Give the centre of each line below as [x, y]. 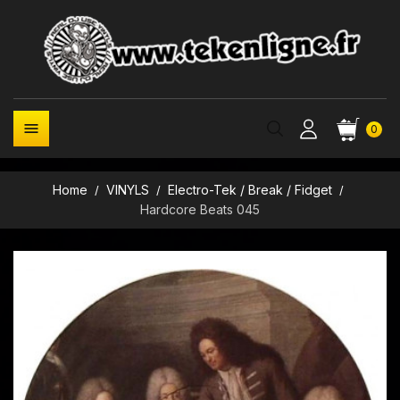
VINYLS [127, 190]
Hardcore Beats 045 [200, 209]
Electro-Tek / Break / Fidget [250, 190]
